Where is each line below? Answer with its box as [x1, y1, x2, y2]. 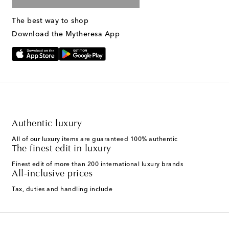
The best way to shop [12, 17, 88, 25]
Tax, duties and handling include [12, 187, 112, 193]
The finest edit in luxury [12, 145, 111, 154]
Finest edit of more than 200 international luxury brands [12, 162, 183, 168]
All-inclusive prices [12, 170, 93, 179]
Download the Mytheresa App [12, 30, 120, 38]
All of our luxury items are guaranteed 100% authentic [12, 136, 178, 143]
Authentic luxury [12, 120, 82, 129]
